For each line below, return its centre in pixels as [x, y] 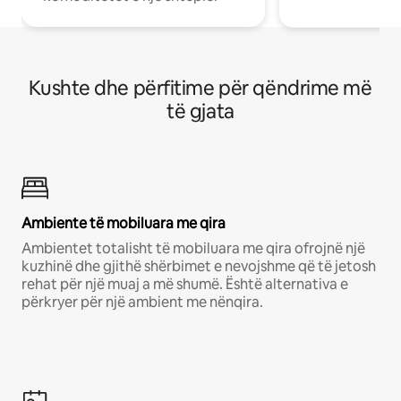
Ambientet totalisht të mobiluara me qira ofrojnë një [193, 249]
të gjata [200, 112]
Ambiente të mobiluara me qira [124, 224]
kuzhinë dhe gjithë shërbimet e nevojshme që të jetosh [199, 267]
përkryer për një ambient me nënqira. [142, 303]
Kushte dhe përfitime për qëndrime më [200, 89]
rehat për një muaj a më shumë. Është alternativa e [185, 285]
